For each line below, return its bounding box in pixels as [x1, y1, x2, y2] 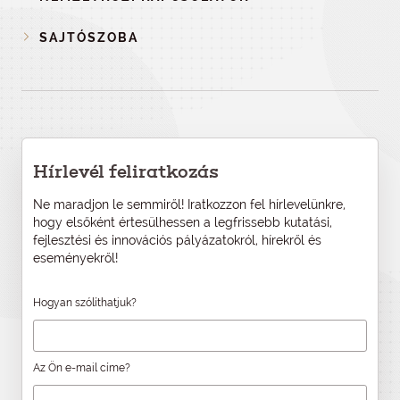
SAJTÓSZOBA [39, 30, 138, 45]
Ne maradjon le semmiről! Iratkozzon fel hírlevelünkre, [33, 197, 346, 212]
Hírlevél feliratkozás [33, 161, 219, 183]
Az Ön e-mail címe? [33, 362, 130, 374]
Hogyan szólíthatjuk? [33, 296, 137, 309]
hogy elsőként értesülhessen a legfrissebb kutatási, [33, 215, 332, 229]
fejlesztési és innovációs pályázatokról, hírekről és [33, 233, 321, 247]
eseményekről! [33, 251, 118, 265]
